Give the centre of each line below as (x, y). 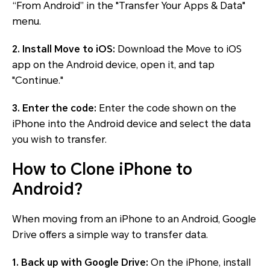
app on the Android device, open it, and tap (113, 64)
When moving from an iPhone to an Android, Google (134, 219)
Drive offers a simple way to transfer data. (110, 234)
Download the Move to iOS (178, 49)
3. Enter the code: (54, 108)
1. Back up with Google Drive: (80, 262)
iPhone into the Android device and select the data (131, 124)
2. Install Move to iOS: (64, 49)
